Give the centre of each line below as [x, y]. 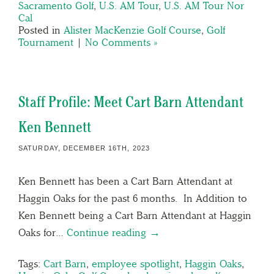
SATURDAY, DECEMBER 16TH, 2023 [84, 148]
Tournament [46, 42]
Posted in [41, 30]
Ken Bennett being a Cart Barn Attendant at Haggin [135, 215]
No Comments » [121, 42]
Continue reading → [113, 232]
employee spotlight [135, 263]
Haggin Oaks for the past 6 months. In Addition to [133, 198]
